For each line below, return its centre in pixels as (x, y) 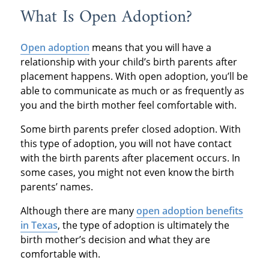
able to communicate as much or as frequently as (132, 91)
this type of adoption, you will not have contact (126, 144)
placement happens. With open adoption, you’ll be (134, 77)
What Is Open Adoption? (106, 17)
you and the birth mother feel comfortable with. (128, 105)
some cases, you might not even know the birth (127, 173)
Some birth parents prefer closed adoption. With (130, 129)
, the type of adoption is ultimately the (143, 225)
